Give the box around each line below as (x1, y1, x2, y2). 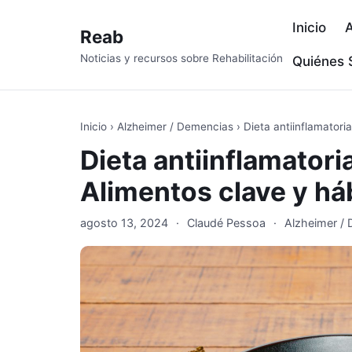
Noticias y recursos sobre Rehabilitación (80, 52, 283, 64)
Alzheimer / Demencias (117, 120, 233, 133)
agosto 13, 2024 (80, 216, 168, 229)
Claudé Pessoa (187, 216, 266, 229)
